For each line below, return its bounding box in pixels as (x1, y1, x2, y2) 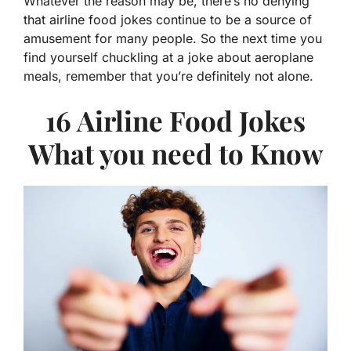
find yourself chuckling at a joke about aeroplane (24, 49, 313, 66)
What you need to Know (27, 135, 324, 172)
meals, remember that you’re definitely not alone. (24, 68, 313, 85)
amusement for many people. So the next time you (24, 31, 322, 47)
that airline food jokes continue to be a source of (24, 12, 312, 28)
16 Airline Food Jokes (45, 102, 306, 139)
